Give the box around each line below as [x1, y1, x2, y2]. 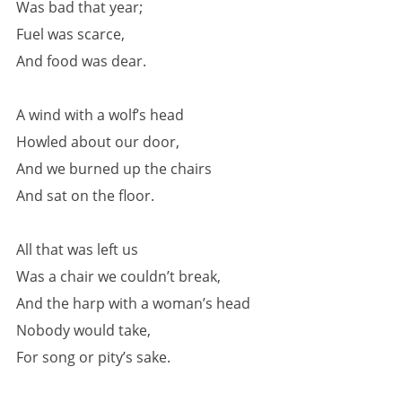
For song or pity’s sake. [16, 347, 170, 367]
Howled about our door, [16, 132, 179, 152]
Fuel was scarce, [16, 24, 125, 44]
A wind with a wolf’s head [16, 105, 184, 125]
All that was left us [16, 240, 138, 259]
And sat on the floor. [16, 186, 154, 205]
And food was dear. [16, 51, 146, 71]
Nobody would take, [16, 320, 151, 340]
